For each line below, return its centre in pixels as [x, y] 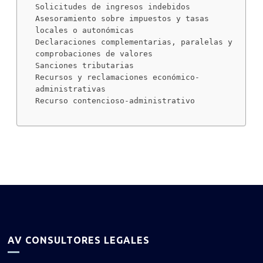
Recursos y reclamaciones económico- [118, 77]
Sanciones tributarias [85, 65]
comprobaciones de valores [94, 53]
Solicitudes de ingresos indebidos [113, 6]
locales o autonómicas [85, 30]
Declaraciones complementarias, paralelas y [134, 42]
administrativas [71, 89]
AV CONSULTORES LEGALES [79, 240]
